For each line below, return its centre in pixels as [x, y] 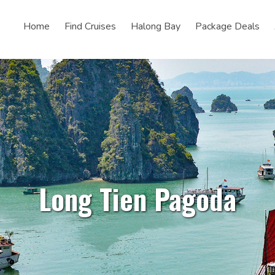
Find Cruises [90, 26]
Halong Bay [156, 26]
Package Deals [227, 26]
